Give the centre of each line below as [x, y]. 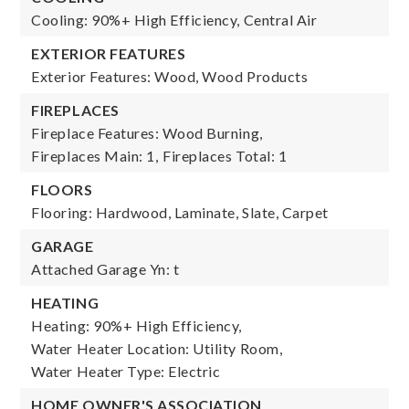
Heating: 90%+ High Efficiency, [137, 325]
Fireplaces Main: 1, [95, 156]
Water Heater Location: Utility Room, [157, 348]
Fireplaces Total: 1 [225, 156]
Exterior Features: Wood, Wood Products [170, 76]
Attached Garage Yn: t [105, 269]
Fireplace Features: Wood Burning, [147, 133]
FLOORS [62, 189]
